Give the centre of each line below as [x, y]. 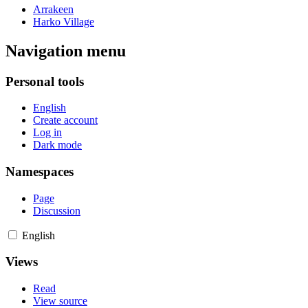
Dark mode [57, 145]
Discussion [57, 210]
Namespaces [40, 171]
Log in [47, 133]
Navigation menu [66, 51]
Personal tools [45, 81]
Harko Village [64, 21]
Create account [65, 120]
